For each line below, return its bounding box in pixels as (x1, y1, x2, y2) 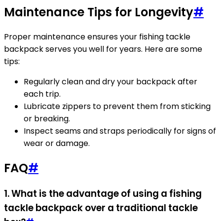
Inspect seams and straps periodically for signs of (24, 125, 216, 137)
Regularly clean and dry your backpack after (24, 75, 197, 87)
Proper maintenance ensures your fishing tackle (4, 31, 190, 42)
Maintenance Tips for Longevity (4, 3, 193, 20)
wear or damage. (24, 137, 90, 149)
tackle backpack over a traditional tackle (4, 201, 198, 215)
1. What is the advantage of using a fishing (4, 186, 202, 200)
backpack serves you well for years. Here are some (4, 43, 202, 55)
